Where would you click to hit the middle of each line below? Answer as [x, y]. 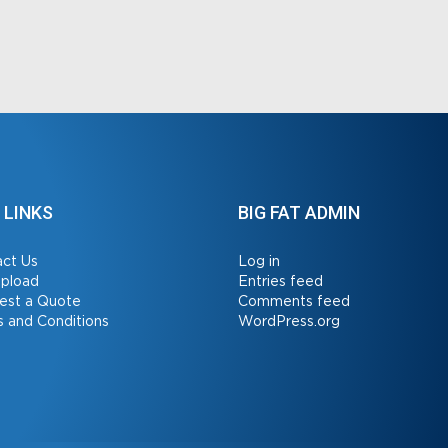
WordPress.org [289, 322]
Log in [259, 262]
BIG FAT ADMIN [299, 212]
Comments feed [294, 302]
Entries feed [280, 282]
